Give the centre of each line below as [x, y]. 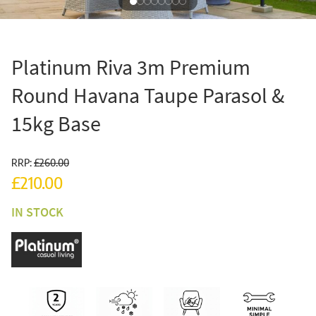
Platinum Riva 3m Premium [131, 67]
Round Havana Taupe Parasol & [148, 96]
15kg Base [56, 124]
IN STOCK [37, 212]
